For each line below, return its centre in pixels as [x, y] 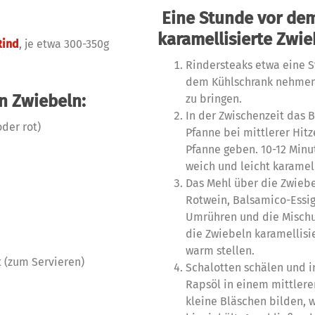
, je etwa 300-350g [64, 44]
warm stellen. [220, 251]
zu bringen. [214, 99]
